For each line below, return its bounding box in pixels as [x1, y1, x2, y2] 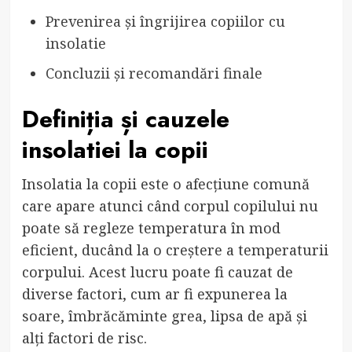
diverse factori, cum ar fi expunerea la [21, 284, 288, 303]
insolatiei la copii [21, 132, 208, 167]
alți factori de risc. [21, 328, 147, 347]
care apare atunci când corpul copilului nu [21, 196, 318, 215]
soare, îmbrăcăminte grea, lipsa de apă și [21, 306, 307, 325]
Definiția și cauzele [21, 101, 229, 136]
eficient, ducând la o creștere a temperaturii [21, 240, 328, 259]
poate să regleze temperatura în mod [21, 218, 280, 237]
